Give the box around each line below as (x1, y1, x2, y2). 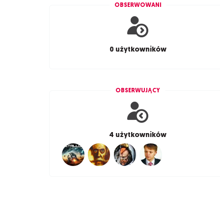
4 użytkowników (109, 130, 167, 140)
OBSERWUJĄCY (115, 86, 161, 95)
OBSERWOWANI (114, 1, 162, 9)
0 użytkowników (109, 44, 166, 55)
